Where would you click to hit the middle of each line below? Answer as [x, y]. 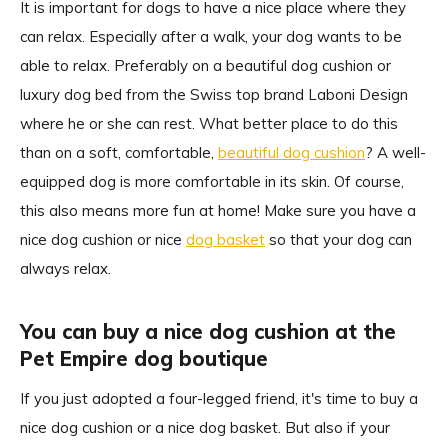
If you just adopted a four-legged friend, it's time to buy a [219, 398]
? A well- [395, 152]
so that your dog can [338, 239]
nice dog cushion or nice [103, 239]
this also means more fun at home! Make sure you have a [218, 210]
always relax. [65, 268]
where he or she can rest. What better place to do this [209, 123]
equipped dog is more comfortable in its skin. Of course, [212, 181]
